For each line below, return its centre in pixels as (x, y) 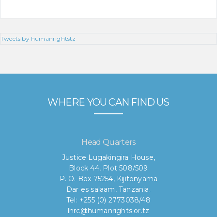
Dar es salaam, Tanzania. (108, 190)
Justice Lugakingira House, (108, 158)
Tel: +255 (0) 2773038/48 (108, 200)
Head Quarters (108, 142)
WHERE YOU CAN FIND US (108, 102)
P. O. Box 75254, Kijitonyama (108, 179)
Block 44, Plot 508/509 (108, 168)
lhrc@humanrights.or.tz (108, 211)
